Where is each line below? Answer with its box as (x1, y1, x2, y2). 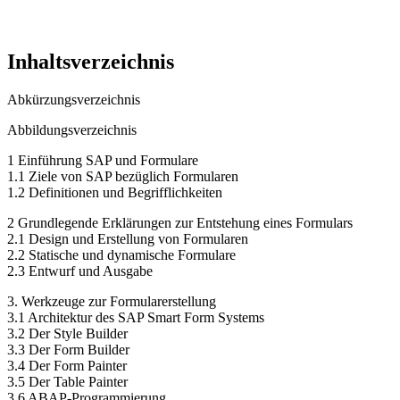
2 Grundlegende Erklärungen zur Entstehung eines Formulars (7, 214, 353, 230)
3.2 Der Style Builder (7, 325, 128, 341)
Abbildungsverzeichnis (7, 121, 137, 137)
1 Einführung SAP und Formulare (7, 152, 198, 168)
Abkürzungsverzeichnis (7, 91, 140, 107)
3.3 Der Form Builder (7, 341, 129, 357)
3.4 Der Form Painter (7, 357, 127, 373)
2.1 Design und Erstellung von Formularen (7, 230, 248, 246)
